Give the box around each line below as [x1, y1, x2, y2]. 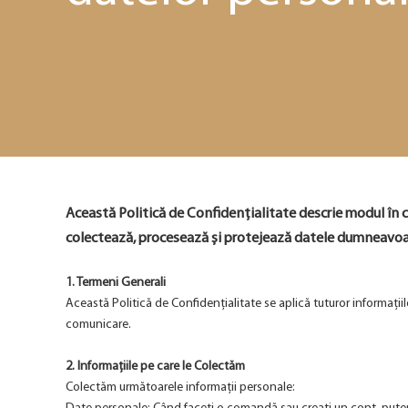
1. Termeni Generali [66, 276, 166, 290]
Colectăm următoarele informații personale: [66, 381, 295, 394]
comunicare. [66, 318, 131, 331]
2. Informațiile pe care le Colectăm [66, 360, 245, 373]
